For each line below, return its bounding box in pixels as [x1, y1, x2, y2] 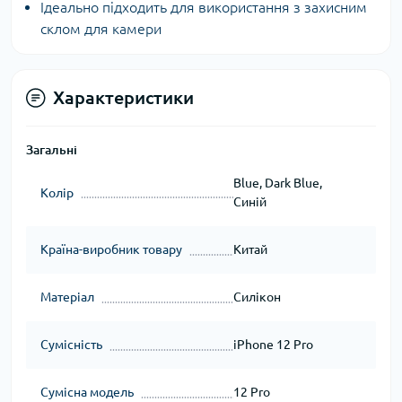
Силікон [232, 290, 281, 304]
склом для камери [40, 21, 162, 37]
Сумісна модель [40, 385, 134, 399]
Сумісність [40, 337, 102, 352]
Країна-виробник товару [40, 242, 182, 257]
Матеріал [40, 290, 94, 304]
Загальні [26, 143, 77, 157]
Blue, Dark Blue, [232, 176, 322, 190]
